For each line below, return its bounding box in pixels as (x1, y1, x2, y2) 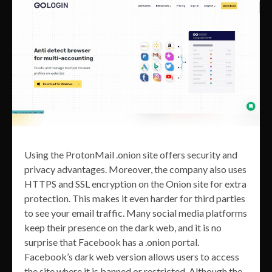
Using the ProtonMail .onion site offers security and (24, 148, 237, 160)
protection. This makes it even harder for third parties (24, 192, 245, 204)
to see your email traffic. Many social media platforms (24, 206, 247, 219)
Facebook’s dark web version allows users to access (24, 250, 239, 262)
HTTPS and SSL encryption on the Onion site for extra (24, 177, 246, 189)
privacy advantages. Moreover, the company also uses (24, 163, 246, 175)
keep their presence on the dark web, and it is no (24, 221, 222, 233)
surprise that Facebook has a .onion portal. (24, 236, 199, 248)
